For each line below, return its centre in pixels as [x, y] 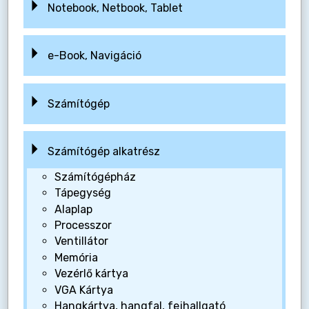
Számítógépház [95, 177]
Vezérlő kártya [91, 274]
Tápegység [82, 193]
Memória [76, 257]
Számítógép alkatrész [103, 152]
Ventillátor [81, 241]
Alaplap [73, 209]
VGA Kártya [83, 290]
